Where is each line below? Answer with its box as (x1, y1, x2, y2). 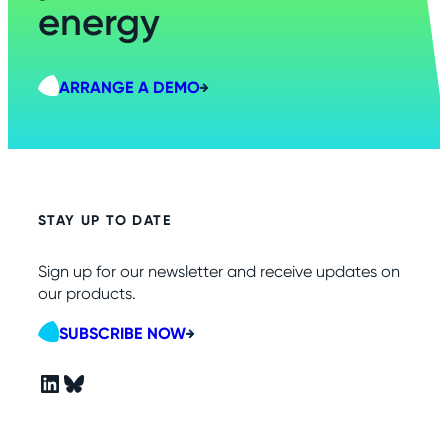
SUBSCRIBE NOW (58, 324, 186, 344)
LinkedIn (37, 368, 51, 397)
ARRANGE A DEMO (58, 78, 200, 98)
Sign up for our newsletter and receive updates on (38, 261, 400, 281)
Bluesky (61, 368, 73, 397)
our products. (38, 283, 136, 303)
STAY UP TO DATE (38, 212, 171, 230)
